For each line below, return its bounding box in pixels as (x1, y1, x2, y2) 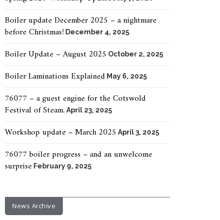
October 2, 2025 (108, 50, 163, 58)
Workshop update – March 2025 (5, 125, 116, 140)
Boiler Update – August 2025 (5, 47, 107, 62)
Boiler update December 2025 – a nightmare (5, 13, 157, 28)
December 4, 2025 (65, 28, 129, 36)
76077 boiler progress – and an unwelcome (5, 147, 152, 162)
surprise (5, 159, 32, 174)
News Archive (12, 201, 55, 210)
